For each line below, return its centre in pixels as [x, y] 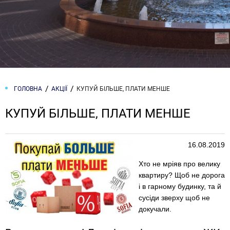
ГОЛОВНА [28, 89]
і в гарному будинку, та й [180, 186]
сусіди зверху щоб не [174, 198]
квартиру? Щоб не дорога [182, 175]
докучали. [155, 209]
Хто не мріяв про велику [179, 164]
